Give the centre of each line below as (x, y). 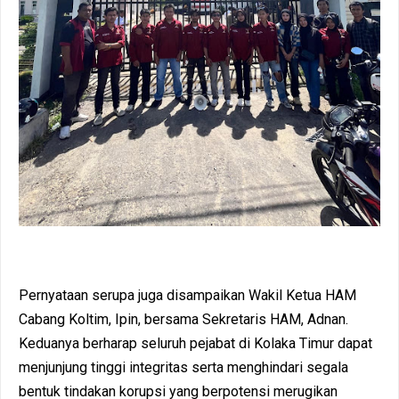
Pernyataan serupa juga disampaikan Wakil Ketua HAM (187, 295)
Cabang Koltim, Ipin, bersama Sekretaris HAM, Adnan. (183, 319)
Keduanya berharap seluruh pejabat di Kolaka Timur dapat (195, 343)
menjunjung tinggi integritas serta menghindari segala (183, 367)
